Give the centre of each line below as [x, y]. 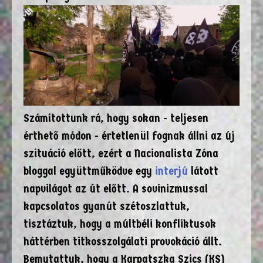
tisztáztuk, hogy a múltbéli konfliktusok [120, 224]
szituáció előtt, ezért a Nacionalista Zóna [121, 153]
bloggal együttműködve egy [89, 171]
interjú [171, 171]
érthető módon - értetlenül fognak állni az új [129, 136]
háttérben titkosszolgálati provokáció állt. [123, 241]
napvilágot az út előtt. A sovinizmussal [116, 188]
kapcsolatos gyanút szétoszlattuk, [107, 206]
